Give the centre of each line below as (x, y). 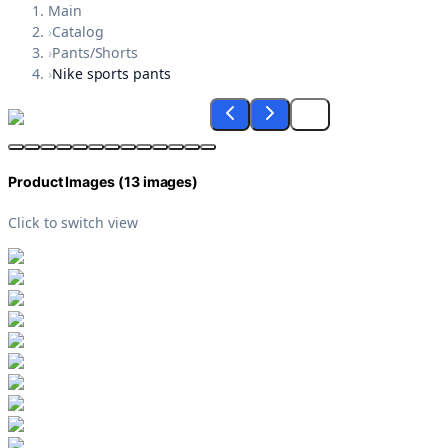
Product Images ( (66, 182)
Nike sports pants (111, 74)
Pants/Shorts (95, 53)
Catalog (77, 32)
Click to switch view (73, 222)
